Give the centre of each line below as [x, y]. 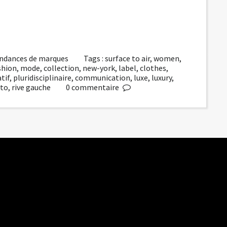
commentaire [95, 87]
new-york [99, 68]
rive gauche [31, 87]
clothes [153, 68]
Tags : [94, 59]
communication [103, 78]
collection [61, 68]
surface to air [128, 59]
